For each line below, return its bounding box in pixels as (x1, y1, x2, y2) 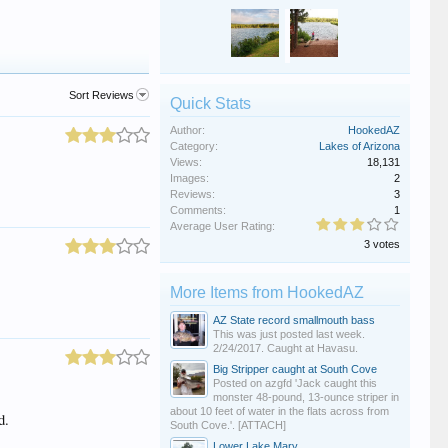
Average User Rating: (169, 220, 275, 232)
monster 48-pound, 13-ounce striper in (212, 391, 399, 403)
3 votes (363, 238, 400, 250)
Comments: (169, 204, 226, 216)
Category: (169, 140, 218, 152)
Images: (169, 172, 209, 184)
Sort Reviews (69, 89, 135, 101)
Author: (169, 124, 205, 136)
